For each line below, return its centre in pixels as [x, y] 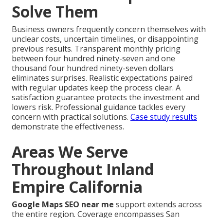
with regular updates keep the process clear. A [96, 88]
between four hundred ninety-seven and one [93, 59]
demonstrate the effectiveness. [68, 127]
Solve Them [55, 12]
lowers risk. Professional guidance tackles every [99, 107]
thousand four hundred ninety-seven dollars [93, 68]
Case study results [164, 117]
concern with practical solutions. [71, 117]
